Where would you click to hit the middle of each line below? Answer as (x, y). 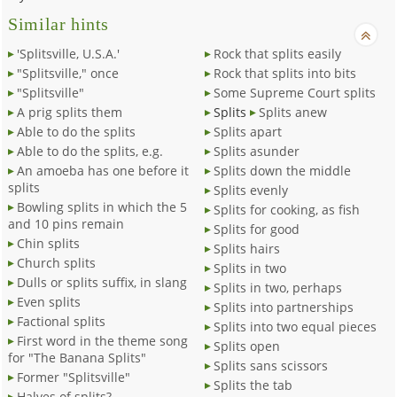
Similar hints (59, 24)
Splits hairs (246, 248)
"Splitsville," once (68, 73)
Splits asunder (256, 151)
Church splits (57, 262)
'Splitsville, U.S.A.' (69, 53)
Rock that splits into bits (284, 73)
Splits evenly (250, 190)
